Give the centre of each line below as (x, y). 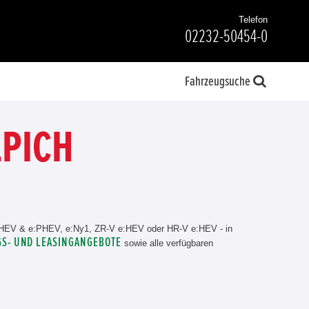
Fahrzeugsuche (218, 81)
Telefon (253, 20)
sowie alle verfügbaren (167, 243)
